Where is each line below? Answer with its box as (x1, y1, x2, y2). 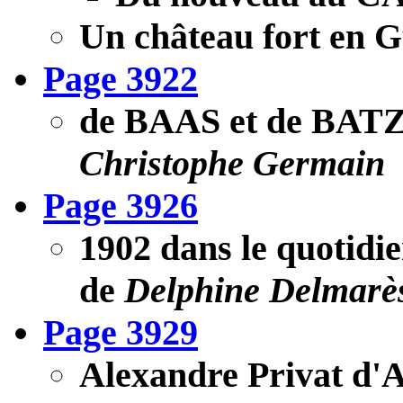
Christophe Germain (79, 142, 385, 184)
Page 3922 (43, 58, 198, 99)
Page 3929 (43, 311, 198, 353)
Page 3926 (43, 184, 198, 226)
